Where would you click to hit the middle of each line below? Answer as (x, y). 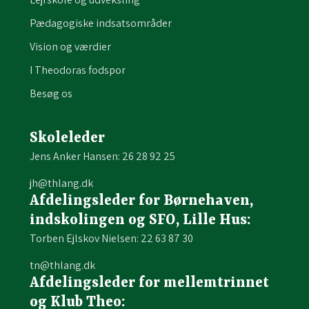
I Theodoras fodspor (77, 70)
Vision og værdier (70, 47)
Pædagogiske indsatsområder (100, 23)
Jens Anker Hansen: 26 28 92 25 (102, 157)
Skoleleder (67, 139)
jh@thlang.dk (61, 183)
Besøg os (51, 94)
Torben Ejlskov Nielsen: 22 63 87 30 (111, 239)
